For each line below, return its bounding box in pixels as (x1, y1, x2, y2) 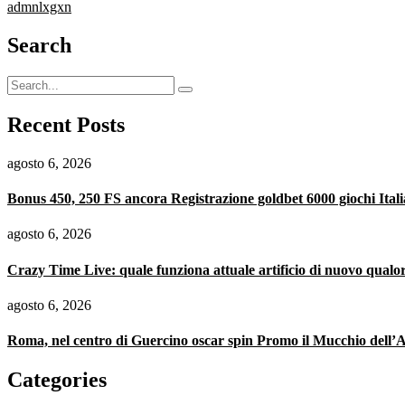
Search (7, 33, 71, 58)
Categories (7, 368, 107, 392)
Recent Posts (7, 112, 125, 137)
